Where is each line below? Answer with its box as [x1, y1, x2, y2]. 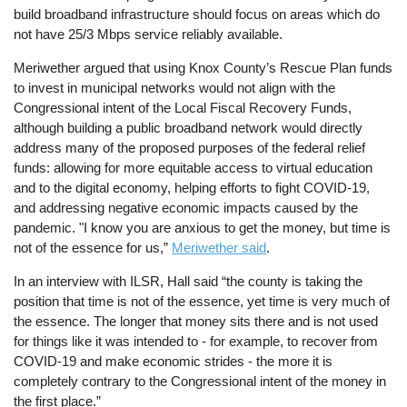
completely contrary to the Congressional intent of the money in [14, 373, 387, 390]
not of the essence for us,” [14, 240, 173, 256]
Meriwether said [172, 240, 267, 256]
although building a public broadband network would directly [14, 120, 363, 136]
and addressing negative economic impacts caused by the [14, 200, 359, 216]
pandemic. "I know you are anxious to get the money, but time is [14, 220, 392, 236]
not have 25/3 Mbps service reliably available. [14, 26, 283, 43]
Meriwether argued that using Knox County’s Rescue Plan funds [14, 60, 393, 76]
